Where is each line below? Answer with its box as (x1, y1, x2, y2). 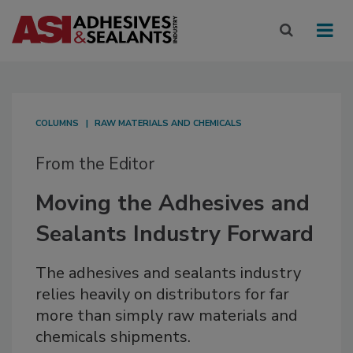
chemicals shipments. (35, 326, 191, 348)
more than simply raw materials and (35, 305, 298, 327)
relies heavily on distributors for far (35, 284, 289, 306)
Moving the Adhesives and (35, 188, 310, 219)
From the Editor (35, 153, 154, 176)
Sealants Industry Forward (35, 219, 314, 250)
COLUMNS (35, 117, 79, 130)
